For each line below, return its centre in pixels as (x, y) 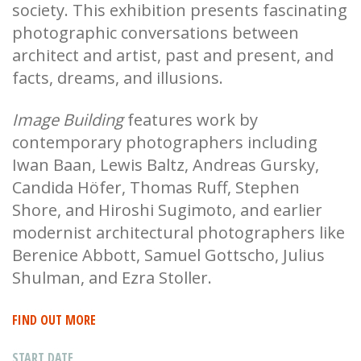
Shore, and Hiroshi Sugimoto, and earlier (167, 210)
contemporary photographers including (165, 142)
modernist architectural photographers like (178, 232)
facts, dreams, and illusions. (118, 77)
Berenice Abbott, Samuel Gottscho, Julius (168, 255)
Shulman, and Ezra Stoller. (114, 277)
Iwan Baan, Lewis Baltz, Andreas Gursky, (166, 164)
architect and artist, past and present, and (173, 55)
